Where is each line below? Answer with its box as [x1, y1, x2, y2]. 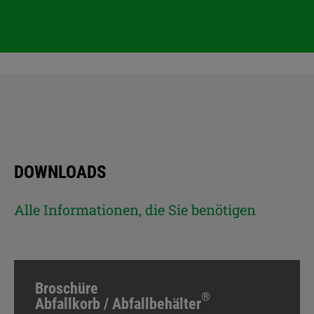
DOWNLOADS [14, 162, 107, 182]
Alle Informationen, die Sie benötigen [14, 200, 256, 219]
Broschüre [35, 280, 98, 297]
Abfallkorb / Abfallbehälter [35, 295, 201, 313]
